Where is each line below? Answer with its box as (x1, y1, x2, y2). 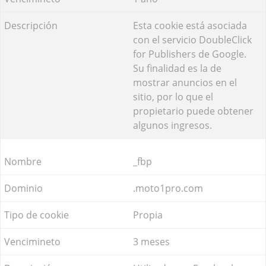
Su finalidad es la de (133, 61, 221, 75)
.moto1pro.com (133, 181, 203, 195)
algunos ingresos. (133, 118, 212, 132)
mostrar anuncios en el (133, 75, 237, 89)
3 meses (133, 235, 170, 248)
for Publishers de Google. (133, 47, 246, 61)
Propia (133, 208, 163, 221)
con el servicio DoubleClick (133, 33, 252, 46)
